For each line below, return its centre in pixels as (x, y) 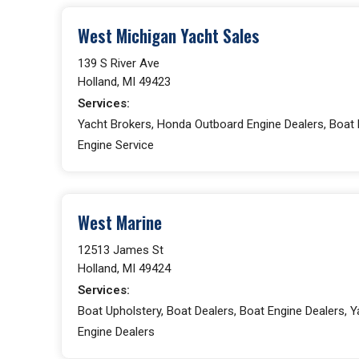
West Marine (120, 222)
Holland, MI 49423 (124, 81)
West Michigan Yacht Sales (169, 35)
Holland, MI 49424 (124, 268)
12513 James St (121, 250)
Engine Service (116, 145)
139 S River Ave (119, 63)
